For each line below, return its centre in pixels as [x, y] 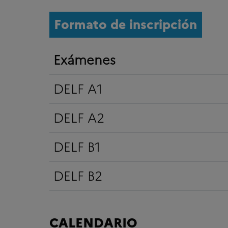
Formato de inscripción [125, 24]
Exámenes [84, 60]
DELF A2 [79, 118]
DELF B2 [78, 176]
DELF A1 [78, 89]
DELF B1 [77, 147]
